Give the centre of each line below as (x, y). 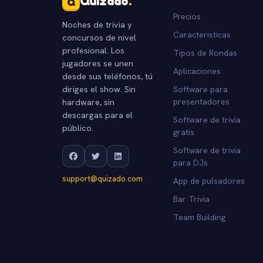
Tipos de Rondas (205, 53)
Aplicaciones (197, 71)
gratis (183, 132)
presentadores (201, 101)
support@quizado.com (102, 178)
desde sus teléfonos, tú (107, 76)
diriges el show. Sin (99, 89)
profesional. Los (93, 50)
